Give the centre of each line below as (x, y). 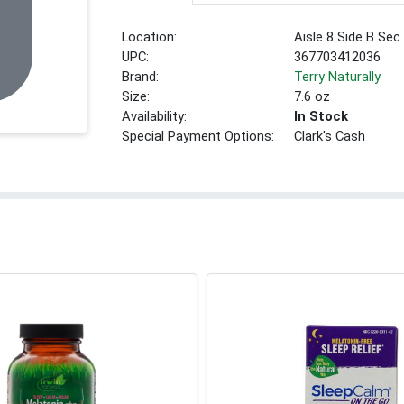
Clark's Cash (330, 137)
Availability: (155, 117)
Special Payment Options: (198, 137)
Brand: (141, 77)
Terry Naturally (338, 77)
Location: (150, 37)
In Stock (321, 117)
